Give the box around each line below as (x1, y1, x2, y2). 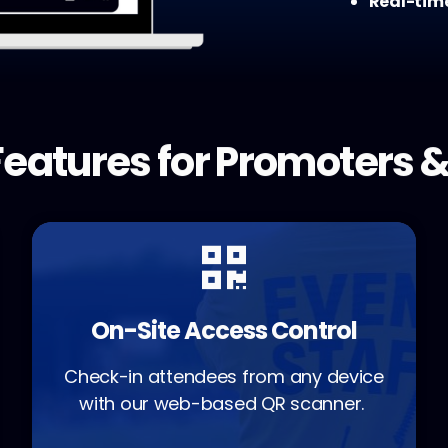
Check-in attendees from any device (64, 364, 384, 390)
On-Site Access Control (90, 314, 358, 348)
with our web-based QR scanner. (79, 391, 369, 417)
